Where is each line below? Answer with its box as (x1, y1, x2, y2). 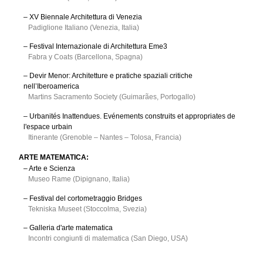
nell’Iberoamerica (23, 82, 79, 91)
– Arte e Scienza (23, 164, 75, 173)
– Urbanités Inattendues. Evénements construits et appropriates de (23, 112, 235, 120)
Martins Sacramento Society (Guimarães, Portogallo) (28, 93, 195, 102)
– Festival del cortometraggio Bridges (23, 194, 142, 203)
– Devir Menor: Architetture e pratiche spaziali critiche (23, 72, 193, 80)
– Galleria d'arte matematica (23, 224, 113, 232)
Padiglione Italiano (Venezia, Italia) (28, 23, 139, 32)
